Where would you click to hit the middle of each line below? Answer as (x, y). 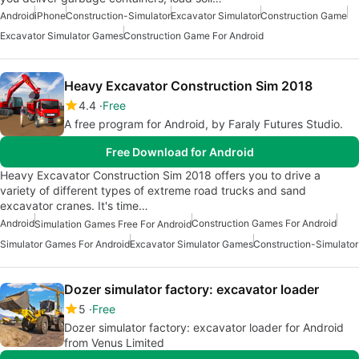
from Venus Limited (114, 342)
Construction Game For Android (194, 35)
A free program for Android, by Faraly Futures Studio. (204, 123)
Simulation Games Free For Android (113, 224)
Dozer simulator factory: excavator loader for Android (204, 327)
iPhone (50, 15)
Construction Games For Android (264, 223)
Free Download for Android (179, 151)
